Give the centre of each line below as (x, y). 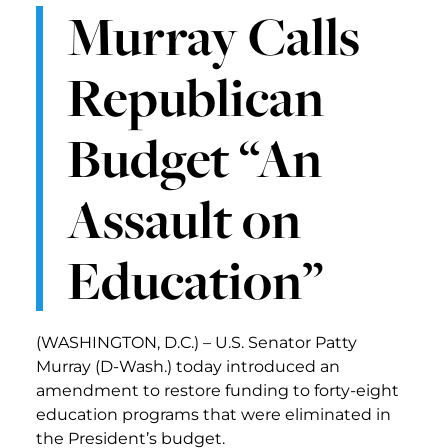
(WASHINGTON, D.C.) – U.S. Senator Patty (196, 343)
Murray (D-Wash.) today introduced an (188, 367)
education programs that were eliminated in (213, 415)
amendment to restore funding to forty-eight (217, 391)
